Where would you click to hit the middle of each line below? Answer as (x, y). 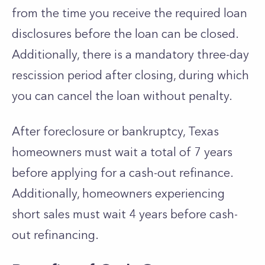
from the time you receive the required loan (130, 13)
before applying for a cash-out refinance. (122, 173)
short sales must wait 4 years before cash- (125, 214)
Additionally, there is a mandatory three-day (130, 54)
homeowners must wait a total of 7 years (122, 152)
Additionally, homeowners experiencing (118, 193)
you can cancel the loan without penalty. (122, 96)
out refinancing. (57, 235)
